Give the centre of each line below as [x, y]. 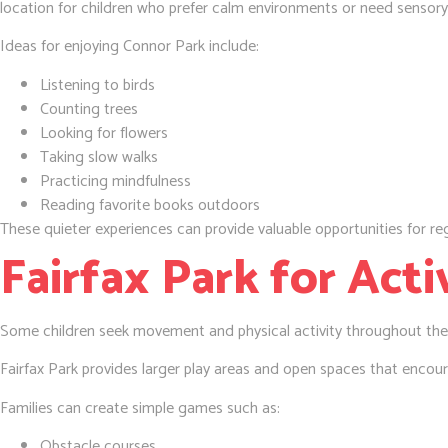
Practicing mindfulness [115, 181]
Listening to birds [97, 85]
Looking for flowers [104, 133]
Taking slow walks [99, 157]
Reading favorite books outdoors [150, 205]
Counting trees [89, 109]
